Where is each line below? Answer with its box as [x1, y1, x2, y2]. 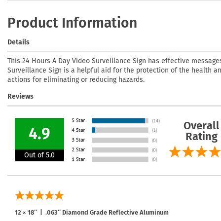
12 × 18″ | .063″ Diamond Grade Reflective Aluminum [15, 208, 169, 216]
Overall [184, 118, 220, 132]
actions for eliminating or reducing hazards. [7, 75, 145, 84]
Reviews [7, 92, 34, 101]
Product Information [7, 14, 137, 31]
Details [7, 37, 30, 46]
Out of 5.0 [24, 150, 55, 159]
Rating [185, 129, 218, 143]
